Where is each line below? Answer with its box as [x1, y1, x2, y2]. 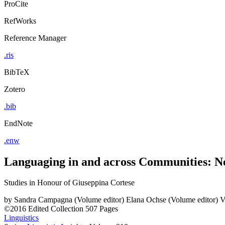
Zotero [4, 84, 25, 93]
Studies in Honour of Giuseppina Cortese [4, 178, 135, 187]
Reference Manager [4, 33, 66, 42]
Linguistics [4, 213, 39, 222]
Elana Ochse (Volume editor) [126, 195, 218, 204]
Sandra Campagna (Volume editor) [14, 195, 124, 204]
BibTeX [4, 67, 30, 76]
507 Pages [85, 204, 118, 213]
